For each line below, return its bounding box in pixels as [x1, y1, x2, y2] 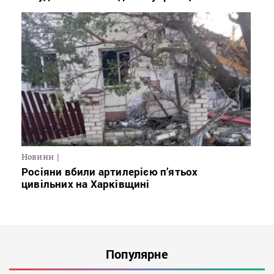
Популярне [106, 246, 168, 262]
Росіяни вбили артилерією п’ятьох [21, 165, 198, 179]
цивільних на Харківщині [21, 177, 150, 191]
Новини [21, 152, 54, 162]
